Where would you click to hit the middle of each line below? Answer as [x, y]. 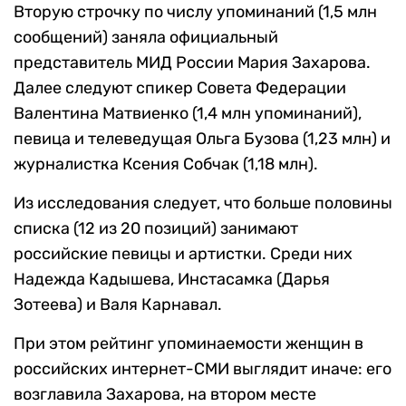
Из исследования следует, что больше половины [203, 203]
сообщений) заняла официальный [146, 38]
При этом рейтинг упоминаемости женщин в [188, 344]
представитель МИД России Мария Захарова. [192, 63]
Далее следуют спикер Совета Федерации [180, 88]
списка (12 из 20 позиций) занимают [156, 229]
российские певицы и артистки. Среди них [183, 254]
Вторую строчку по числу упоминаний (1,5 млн [195, 12]
